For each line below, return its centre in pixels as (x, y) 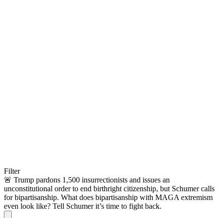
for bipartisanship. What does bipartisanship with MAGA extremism (108, 197)
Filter (12, 171)
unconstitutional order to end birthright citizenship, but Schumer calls (109, 188)
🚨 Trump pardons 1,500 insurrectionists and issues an (87, 180)
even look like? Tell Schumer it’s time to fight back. (83, 206)
